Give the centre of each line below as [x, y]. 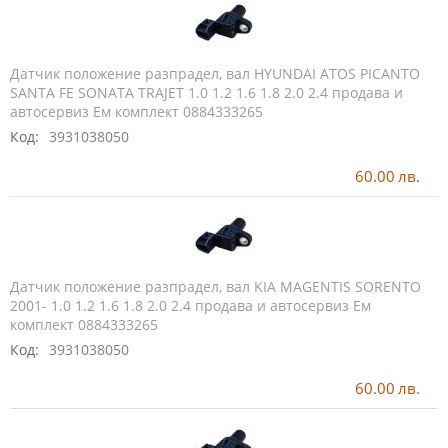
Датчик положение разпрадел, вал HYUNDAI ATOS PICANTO [215, 74]
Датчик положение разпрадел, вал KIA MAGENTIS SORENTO [215, 286]
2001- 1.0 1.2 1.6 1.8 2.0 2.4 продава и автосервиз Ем [190, 305]
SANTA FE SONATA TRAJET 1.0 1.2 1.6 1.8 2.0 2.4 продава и [206, 93]
